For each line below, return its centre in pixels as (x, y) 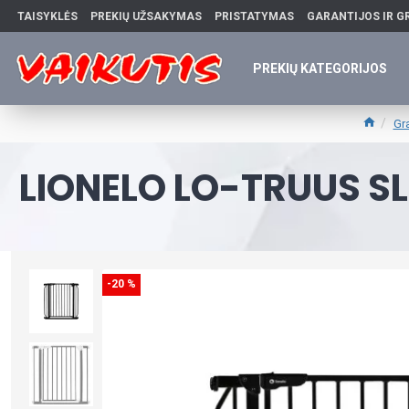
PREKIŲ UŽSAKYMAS (146, 16)
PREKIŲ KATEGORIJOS (320, 68)
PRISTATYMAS (254, 16)
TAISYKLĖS (47, 16)
